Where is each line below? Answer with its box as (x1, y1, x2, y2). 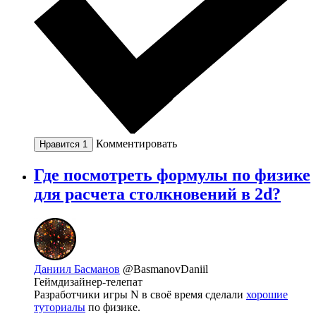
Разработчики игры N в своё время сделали (34, 288, 246, 301)
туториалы (34, 301, 85, 314)
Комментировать (96, 138, 177, 150)
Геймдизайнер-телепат (34, 276, 142, 288)
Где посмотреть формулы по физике (34, 166, 310, 185)
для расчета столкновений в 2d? (34, 185, 281, 204)
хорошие (246, 288, 288, 301)
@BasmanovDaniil (123, 263, 208, 276)
